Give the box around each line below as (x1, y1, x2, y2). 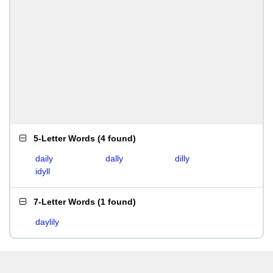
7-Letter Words (34, 197, 95, 207)
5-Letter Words (34, 133, 95, 143)
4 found (101, 133, 133, 143)
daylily (35, 217, 59, 227)
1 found (101, 197, 133, 207)
